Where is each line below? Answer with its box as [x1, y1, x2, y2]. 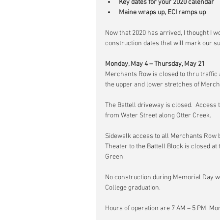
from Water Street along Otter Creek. [105, 111, 211, 120]
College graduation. [105, 184, 161, 192]
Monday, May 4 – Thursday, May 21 [105, 60, 205, 68]
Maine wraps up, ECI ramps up [119, 8, 206, 17]
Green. [105, 153, 125, 161]
